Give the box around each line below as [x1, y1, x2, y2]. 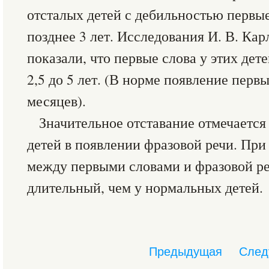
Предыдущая [149, 245, 222, 258]
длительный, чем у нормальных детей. [27, 178, 263, 197]
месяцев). [27, 91, 86, 110]
